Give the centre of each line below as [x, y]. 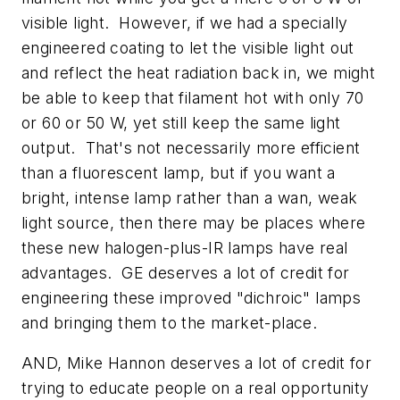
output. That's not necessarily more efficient [191, 147]
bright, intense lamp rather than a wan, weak [190, 197]
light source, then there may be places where [194, 222]
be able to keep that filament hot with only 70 [193, 97]
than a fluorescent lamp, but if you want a [179, 172]
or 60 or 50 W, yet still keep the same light [181, 122]
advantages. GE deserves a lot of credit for [186, 272]
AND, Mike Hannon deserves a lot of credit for [196, 363]
